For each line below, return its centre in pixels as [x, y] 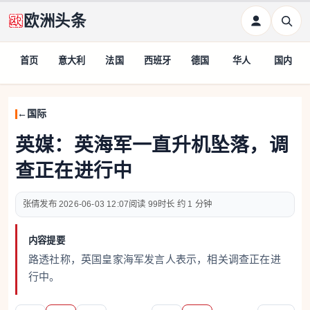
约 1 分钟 [194, 204]
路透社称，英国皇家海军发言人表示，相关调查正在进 [155, 259]
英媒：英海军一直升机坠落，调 [152, 145]
